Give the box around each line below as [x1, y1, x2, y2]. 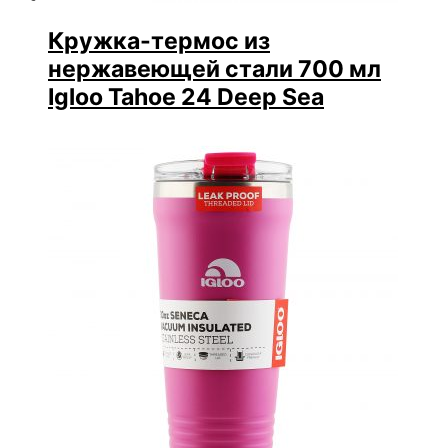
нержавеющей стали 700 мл [48, 54, 381, 83]
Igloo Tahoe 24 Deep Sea [48, 82, 324, 111]
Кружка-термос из [48, 26, 270, 55]
